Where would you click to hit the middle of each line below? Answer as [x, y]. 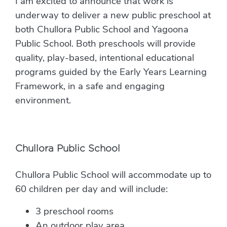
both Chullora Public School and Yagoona [102, 30]
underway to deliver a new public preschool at [113, 15]
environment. [43, 101]
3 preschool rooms [76, 212]
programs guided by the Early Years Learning [111, 72]
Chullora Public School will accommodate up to [113, 175]
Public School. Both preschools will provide [105, 44]
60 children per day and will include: [91, 189]
